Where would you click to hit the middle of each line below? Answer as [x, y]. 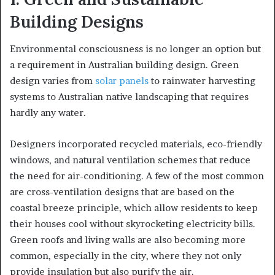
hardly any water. [48, 113]
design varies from [52, 81]
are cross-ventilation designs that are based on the [122, 192]
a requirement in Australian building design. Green [124, 65]
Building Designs [77, 21]
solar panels [122, 81]
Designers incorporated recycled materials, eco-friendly [136, 144]
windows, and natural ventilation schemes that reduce [130, 160]
